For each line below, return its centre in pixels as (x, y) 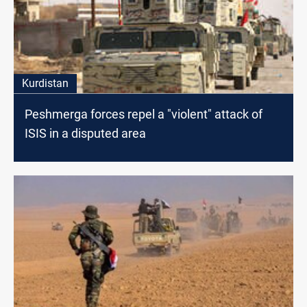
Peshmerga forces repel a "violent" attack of (144, 114)
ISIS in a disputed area (85, 134)
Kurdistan (45, 84)
